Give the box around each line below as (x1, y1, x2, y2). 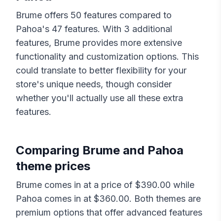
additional (130, 24, 172, 35)
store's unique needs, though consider (16, 79, 172, 90)
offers (42, 10, 71, 21)
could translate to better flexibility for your (16, 65, 186, 76)
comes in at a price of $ (42, 180, 141, 190)
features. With (65, 24, 124, 35)
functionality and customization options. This (16, 51, 199, 62)
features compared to (81, 10, 172, 21)
